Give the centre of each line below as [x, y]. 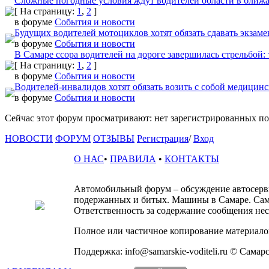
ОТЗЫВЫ [114, 138]
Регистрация [163, 138]
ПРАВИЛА [133, 159]
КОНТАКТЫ [192, 159]
